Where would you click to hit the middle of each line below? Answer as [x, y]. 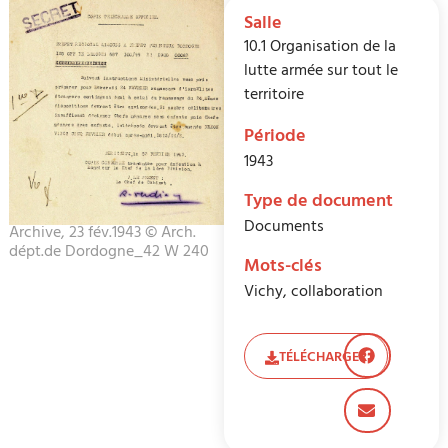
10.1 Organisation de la [320, 48]
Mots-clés [283, 268]
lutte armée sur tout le [321, 72]
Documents [284, 228]
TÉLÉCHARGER [323, 359]
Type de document [318, 203]
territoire [274, 96]
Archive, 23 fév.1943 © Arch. [102, 234]
